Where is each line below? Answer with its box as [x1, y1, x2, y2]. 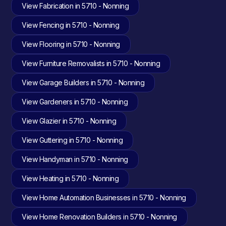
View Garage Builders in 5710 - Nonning [22, 78, 145, 87]
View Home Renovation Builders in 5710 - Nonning [22, 212, 177, 221]
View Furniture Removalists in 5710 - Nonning [22, 59, 160, 68]
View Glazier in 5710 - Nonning [22, 117, 117, 125]
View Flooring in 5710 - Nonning [22, 40, 120, 48]
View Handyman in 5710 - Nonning [22, 155, 128, 163]
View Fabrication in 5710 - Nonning [22, 2, 129, 10]
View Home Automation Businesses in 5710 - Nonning [22, 193, 186, 202]
